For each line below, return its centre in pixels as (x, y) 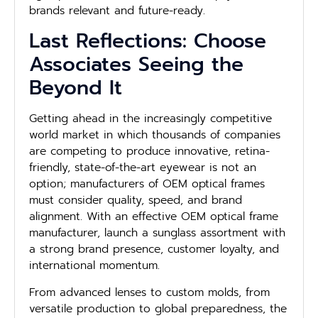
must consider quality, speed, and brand (136, 201)
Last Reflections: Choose (148, 41)
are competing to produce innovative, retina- (149, 152)
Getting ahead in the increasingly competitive (150, 119)
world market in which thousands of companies (155, 135)
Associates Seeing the (136, 65)
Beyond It (76, 88)
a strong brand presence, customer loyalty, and (154, 250)
